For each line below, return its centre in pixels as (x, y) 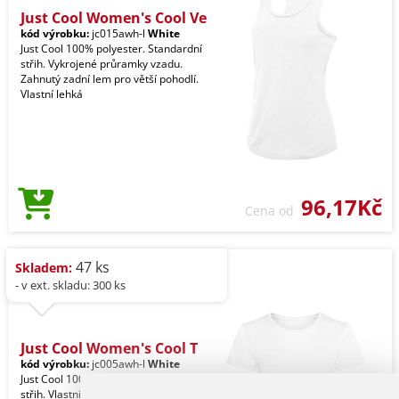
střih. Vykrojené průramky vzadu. (102, 63)
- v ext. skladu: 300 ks (70, 285)
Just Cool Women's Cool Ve (114, 17)
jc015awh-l (118, 33)
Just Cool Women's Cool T (109, 348)
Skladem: (44, 267)
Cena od (273, 210)
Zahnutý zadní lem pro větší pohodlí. (110, 78)
